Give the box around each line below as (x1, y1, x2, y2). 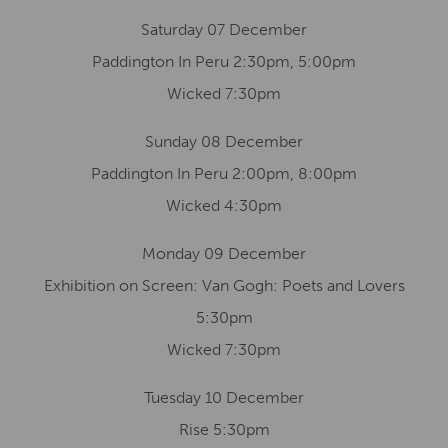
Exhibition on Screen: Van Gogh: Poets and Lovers (43, 276, 405, 295)
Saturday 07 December (141, 20, 307, 39)
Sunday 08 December (145, 132, 303, 151)
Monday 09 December (142, 244, 306, 263)
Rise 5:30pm (178, 420, 270, 439)
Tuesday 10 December (144, 388, 304, 407)
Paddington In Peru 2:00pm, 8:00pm (91, 164, 357, 183)
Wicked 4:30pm (166, 196, 282, 215)
